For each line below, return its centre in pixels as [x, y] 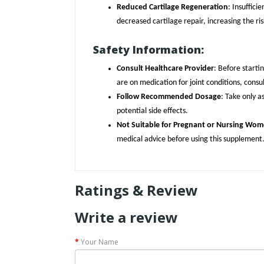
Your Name [100, 242]
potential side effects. [152, 111]
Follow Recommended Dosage [169, 97]
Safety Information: [148, 50]
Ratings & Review [136, 190]
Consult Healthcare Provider [165, 69]
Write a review [126, 217]
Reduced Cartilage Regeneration [172, 8]
